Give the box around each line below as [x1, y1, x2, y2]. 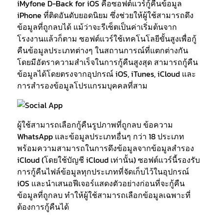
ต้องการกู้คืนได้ [17, 201, 69, 213]
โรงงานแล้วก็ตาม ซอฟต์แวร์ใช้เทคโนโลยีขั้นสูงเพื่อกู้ [17, 33, 197, 44]
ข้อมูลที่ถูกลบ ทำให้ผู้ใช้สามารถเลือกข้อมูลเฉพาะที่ [17, 189, 191, 201]
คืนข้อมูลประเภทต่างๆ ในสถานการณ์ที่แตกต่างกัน [17, 44, 188, 56]
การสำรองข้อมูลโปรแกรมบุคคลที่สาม [17, 80, 148, 91]
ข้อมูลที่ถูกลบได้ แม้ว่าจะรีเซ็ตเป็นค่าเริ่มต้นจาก [17, 21, 177, 33]
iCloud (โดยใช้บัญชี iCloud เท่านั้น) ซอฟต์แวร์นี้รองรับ [17, 154, 200, 166]
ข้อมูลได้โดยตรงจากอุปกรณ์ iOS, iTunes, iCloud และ [17, 68, 196, 80]
